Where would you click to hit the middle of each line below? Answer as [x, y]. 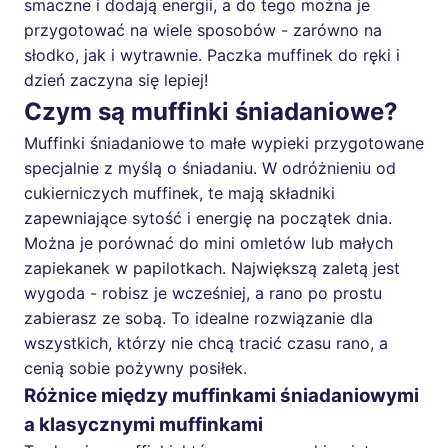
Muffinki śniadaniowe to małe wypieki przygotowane [224, 142]
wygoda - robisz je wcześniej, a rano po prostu [203, 292]
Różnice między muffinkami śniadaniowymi [221, 395]
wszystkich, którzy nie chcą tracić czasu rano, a [206, 342]
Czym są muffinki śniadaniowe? [211, 111]
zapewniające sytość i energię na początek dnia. [208, 217]
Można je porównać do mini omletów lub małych [208, 242]
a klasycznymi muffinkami [143, 424]
